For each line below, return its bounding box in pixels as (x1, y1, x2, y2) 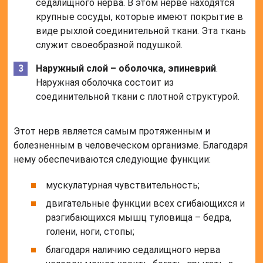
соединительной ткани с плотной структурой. (36, 91, 240, 103)
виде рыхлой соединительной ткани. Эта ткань (36, 25, 247, 37)
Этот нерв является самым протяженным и (14, 126, 211, 137)
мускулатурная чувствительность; (46, 180, 200, 191)
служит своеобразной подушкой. (36, 39, 183, 51)
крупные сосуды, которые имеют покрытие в (36, 11, 244, 23)
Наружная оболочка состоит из (36, 77, 174, 89)
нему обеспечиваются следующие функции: (14, 154, 211, 166)
